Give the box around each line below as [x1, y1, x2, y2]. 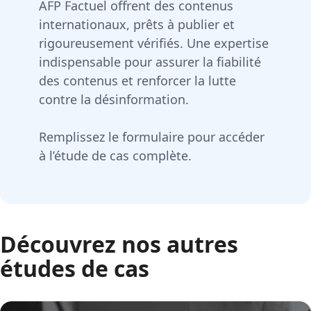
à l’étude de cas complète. [39, 146, 192, 164]
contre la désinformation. [39, 90, 189, 108]
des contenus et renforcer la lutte [39, 72, 236, 89]
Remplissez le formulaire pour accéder [39, 128, 264, 145]
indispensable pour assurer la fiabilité [39, 53, 261, 70]
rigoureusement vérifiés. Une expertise [39, 34, 269, 51]
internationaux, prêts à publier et [39, 15, 235, 33]
